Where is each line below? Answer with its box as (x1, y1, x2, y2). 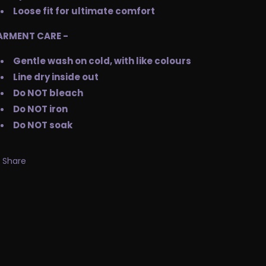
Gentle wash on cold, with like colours (13, 55, 191, 67)
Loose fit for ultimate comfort (13, 5, 155, 17)
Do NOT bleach (13, 87, 83, 99)
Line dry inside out (13, 71, 99, 83)
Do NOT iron (13, 103, 68, 115)
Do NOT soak (13, 119, 72, 131)
